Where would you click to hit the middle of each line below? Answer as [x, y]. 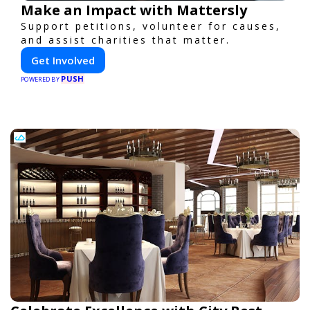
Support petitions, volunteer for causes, [151, 26]
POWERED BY [41, 79]
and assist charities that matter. [126, 39]
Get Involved [63, 60]
